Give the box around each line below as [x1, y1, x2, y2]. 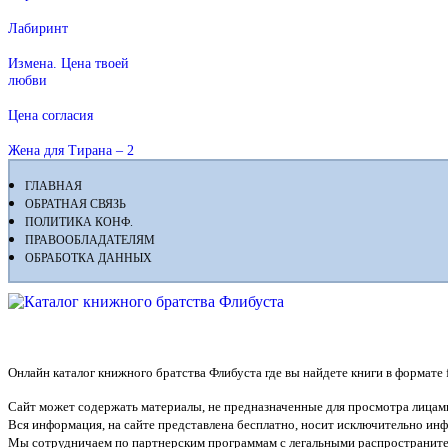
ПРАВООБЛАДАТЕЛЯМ [25, 232, 155, 247]
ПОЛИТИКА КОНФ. [25, 214, 133, 229]
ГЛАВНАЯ [25, 178, 82, 193]
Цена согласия [8, 106, 93, 123]
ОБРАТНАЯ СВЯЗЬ [25, 196, 126, 211]
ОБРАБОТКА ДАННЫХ [25, 250, 152, 265]
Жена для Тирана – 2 [8, 141, 134, 158]
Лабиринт [8, 19, 68, 36]
